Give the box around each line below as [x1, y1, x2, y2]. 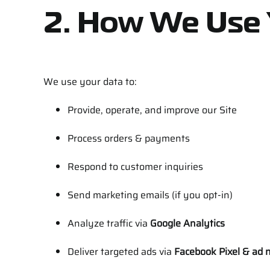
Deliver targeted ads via [67, 244, 174, 260]
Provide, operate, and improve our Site [67, 102, 237, 118]
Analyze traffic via [67, 216, 150, 231]
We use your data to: [43, 74, 137, 90]
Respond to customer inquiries [67, 159, 203, 175]
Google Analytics [149, 216, 225, 231]
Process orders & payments [67, 131, 190, 146]
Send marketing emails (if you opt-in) [67, 187, 233, 203]
